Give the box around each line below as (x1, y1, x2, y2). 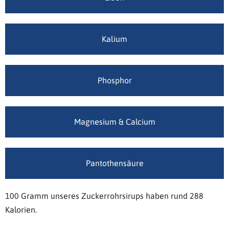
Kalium (102, 34, 127, 43)
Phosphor (97, 75, 132, 85)
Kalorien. (5, 204, 37, 214)
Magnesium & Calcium (74, 117, 155, 126)
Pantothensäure (85, 158, 144, 168)
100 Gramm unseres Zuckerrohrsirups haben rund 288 (5, 191, 203, 200)
